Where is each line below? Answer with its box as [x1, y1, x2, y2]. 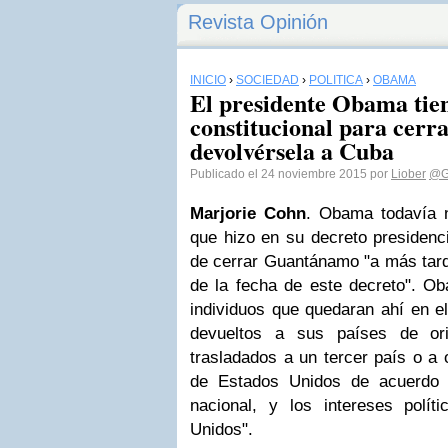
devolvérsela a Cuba [190, 133, 394, 168]
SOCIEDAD [236, 73, 299, 87]
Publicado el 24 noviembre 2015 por [190, 167, 391, 181]
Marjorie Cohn [190, 204, 306, 223]
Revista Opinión [188, 11, 328, 33]
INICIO [190, 73, 226, 87]
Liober [391, 167, 426, 181]
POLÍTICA [309, 73, 363, 87]
